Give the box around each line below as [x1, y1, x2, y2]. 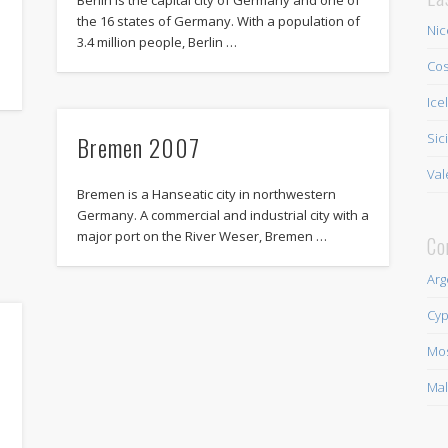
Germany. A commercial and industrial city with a [76, 205, 369, 224]
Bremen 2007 [76, 128, 200, 165]
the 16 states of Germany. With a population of [76, 11, 360, 30]
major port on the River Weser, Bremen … [76, 226, 327, 245]
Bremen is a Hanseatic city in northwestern [76, 184, 336, 203]
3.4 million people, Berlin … [76, 32, 237, 51]
